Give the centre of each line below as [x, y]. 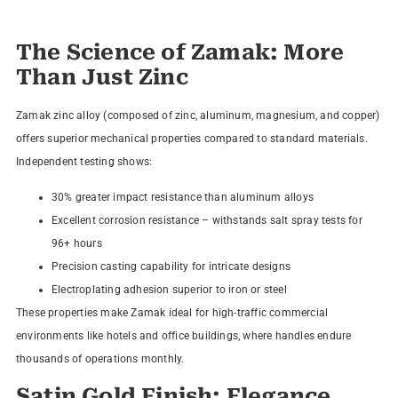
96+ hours [76, 244]
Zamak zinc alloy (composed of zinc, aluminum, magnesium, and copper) [198, 115]
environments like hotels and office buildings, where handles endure [183, 336]
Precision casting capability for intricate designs [171, 267]
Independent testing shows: [84, 161]
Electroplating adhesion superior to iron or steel [169, 290]
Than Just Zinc [102, 77]
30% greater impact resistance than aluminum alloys [182, 198]
